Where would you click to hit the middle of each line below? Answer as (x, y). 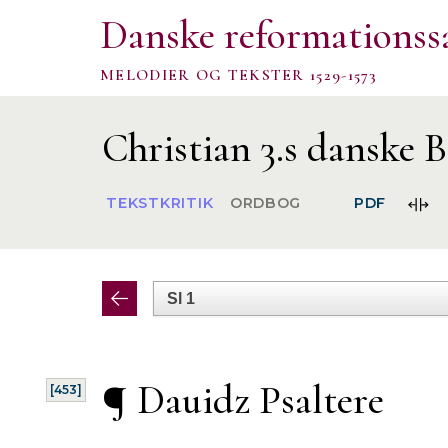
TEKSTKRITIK (160, 203)
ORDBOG (265, 203)
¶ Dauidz (180, 399)
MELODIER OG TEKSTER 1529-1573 (239, 75)
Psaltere (321, 399)
